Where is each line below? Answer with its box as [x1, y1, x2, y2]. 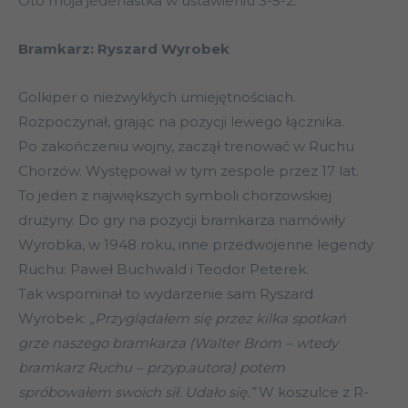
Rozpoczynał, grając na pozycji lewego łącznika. [18, 113, 344, 131]
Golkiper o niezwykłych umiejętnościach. [18, 88, 296, 107]
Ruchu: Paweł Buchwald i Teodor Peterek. [18, 260, 309, 279]
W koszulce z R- [259, 383, 369, 402]
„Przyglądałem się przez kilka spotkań [86, 310, 346, 328]
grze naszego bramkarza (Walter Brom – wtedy [18, 334, 338, 352]
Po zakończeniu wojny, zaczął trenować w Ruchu [18, 138, 354, 156]
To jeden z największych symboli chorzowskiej [18, 187, 331, 205]
